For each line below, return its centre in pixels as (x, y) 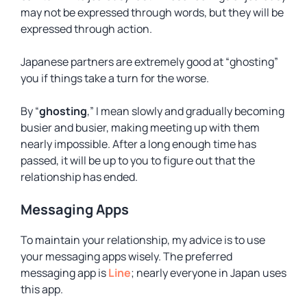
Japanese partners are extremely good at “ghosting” (149, 62)
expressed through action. (86, 29)
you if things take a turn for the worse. (116, 78)
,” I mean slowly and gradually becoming (186, 111)
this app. (42, 289)
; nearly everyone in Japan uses (209, 273)
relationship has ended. (79, 177)
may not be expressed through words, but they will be (152, 12)
